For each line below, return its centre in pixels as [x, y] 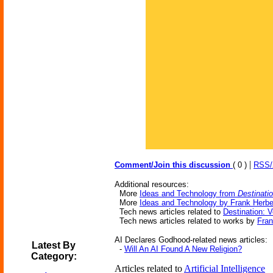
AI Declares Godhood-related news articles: [191, 240]
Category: [54, 256]
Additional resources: [152, 184]
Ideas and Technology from [189, 193]
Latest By [54, 245]
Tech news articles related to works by [186, 221]
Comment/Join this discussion [174, 165]
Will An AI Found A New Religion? [183, 249]
